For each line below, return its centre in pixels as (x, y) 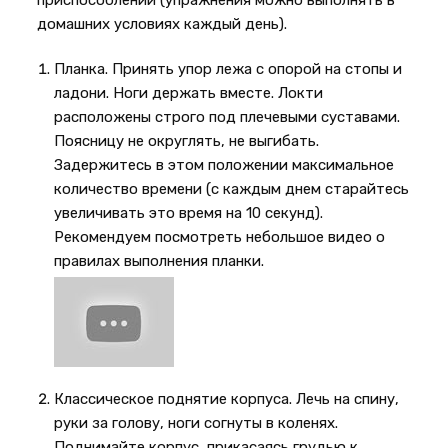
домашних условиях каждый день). (162, 24)
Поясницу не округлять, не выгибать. (187, 141)
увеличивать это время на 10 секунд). (189, 213)
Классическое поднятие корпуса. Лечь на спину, (227, 399)
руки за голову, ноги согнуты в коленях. (196, 423)
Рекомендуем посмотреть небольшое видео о (220, 237)
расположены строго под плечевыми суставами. (227, 117)
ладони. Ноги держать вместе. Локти (189, 93)
